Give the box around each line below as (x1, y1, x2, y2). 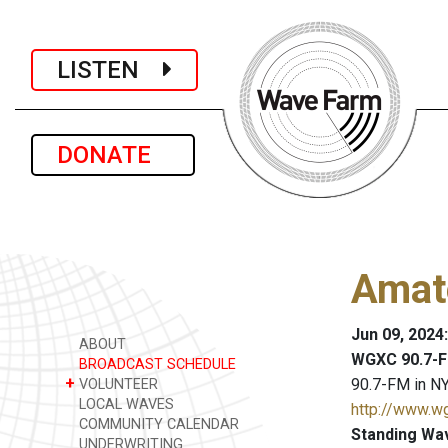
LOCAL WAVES (75, 396, 174, 413)
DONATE (57, 141, 169, 169)
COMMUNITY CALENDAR (75, 416, 239, 433)
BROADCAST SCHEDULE (75, 356, 236, 373)
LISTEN (57, 55, 163, 84)
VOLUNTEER (75, 376, 158, 393)
